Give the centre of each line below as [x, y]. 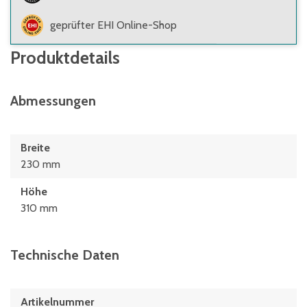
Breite [35, 148]
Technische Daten [65, 255]
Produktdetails [65, 58]
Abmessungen [53, 101]
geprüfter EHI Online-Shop [113, 25]
